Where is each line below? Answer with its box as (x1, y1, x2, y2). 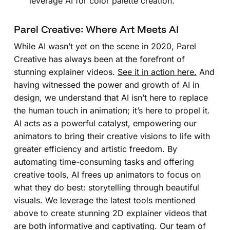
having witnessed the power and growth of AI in (13, 79, 199, 90)
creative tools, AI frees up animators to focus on (13, 169, 201, 180)
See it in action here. (117, 66, 197, 77)
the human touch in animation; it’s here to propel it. (13, 105, 213, 116)
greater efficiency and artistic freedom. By (13, 143, 177, 154)
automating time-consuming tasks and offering (13, 156, 194, 167)
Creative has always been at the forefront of (13, 53, 185, 64)
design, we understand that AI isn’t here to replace (13, 92, 208, 103)
